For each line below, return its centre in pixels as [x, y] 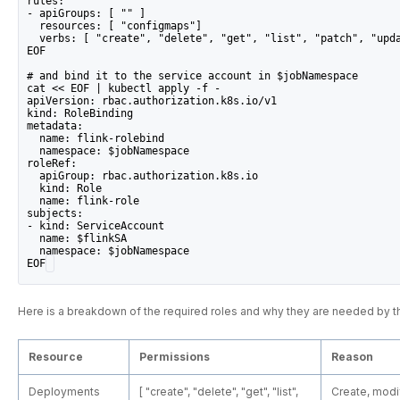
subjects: [55, 213]
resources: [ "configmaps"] [115, 25]
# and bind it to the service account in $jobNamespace [193, 75]
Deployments [65, 391]
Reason [353, 356]
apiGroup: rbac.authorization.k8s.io [143, 175]
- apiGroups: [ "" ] [87, 13]
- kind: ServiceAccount [96, 225]
